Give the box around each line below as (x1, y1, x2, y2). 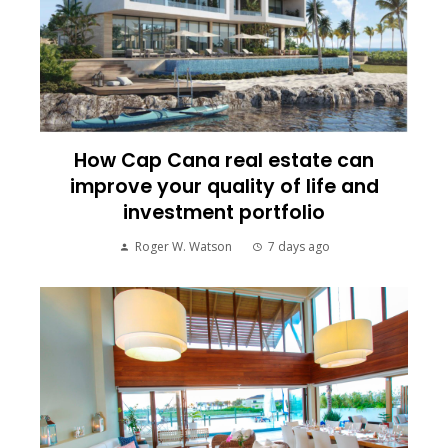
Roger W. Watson (134, 238, 232, 256)
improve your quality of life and (69, 173, 379, 201)
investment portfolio (123, 199, 325, 227)
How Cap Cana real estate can (74, 147, 374, 175)
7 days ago (267, 238, 330, 256)
